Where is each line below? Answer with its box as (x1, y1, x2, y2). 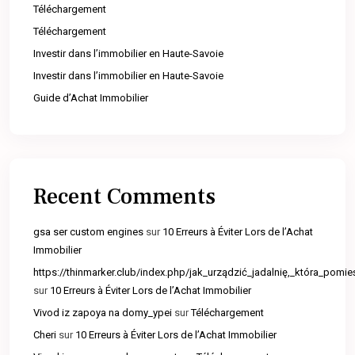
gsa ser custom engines (33, 226, 143, 239)
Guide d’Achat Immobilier (33, 92, 148, 105)
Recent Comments (33, 182, 216, 212)
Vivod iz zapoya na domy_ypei (33, 307, 172, 319)
